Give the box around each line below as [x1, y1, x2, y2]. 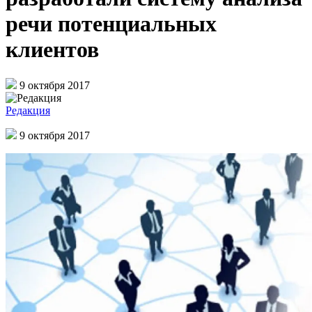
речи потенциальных [6, 11, 217, 37]
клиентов [6, 37, 99, 63]
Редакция [6, 104, 50, 116]
